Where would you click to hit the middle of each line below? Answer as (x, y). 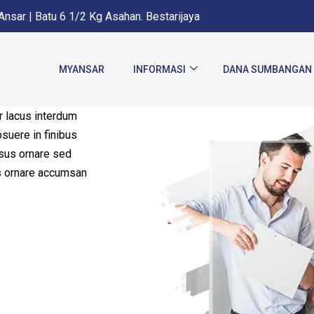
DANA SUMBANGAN (267, 69)
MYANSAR (82, 69)
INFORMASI (159, 69)
